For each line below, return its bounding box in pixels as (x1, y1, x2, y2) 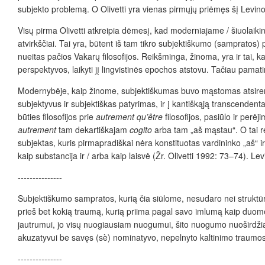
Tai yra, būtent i (59, 37, 117, 49)
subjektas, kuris (18, 136, 78, 148)
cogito (130, 123, 154, 135)
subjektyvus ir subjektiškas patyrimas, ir (18, 97, 167, 109)
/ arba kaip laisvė (85, 149, 150, 161)
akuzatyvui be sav (18, 231, 85, 243)
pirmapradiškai (78, 136, 133, 148)
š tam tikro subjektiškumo (117, 37, 214, 49)
